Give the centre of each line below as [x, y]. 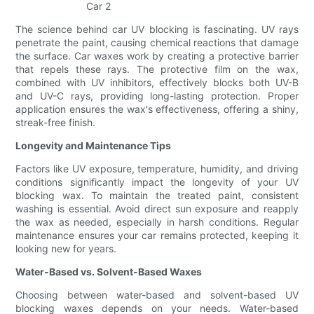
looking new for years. [66, 249]
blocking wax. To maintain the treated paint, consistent [157, 196]
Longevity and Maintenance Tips [94, 146]
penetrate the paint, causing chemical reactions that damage [157, 43]
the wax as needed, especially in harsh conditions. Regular [157, 222]
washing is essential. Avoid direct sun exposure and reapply [157, 209]
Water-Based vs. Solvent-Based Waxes [109, 272]
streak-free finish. [56, 123]
